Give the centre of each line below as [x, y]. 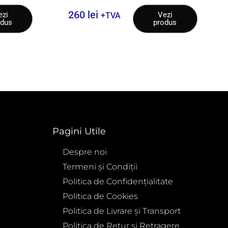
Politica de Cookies [100, 196]
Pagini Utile [79, 131]
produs [165, 22]
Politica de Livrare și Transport [121, 211]
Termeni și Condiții [100, 166]
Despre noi [84, 152]
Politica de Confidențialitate [118, 181]
